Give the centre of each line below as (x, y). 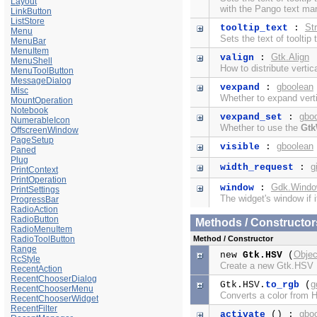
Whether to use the (260, 128)
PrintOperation (39, 179)
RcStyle (25, 259)
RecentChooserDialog (54, 278)
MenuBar (28, 41)
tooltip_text (254, 28)
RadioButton (35, 219)
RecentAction (36, 269)
